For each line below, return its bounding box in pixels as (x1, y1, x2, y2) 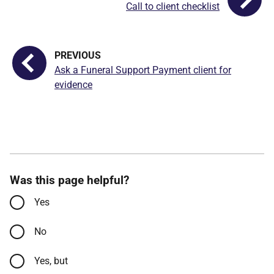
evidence (54, 79, 92, 91)
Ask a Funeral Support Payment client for (54, 64, 231, 76)
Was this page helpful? (10, 173, 129, 187)
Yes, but (34, 255, 68, 267)
